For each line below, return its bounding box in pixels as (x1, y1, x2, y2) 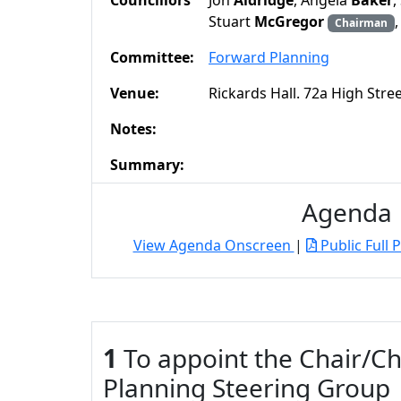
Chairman (334, 15, 388, 30)
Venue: (110, 83, 159, 103)
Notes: (110, 119, 157, 139)
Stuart (209, 12, 254, 31)
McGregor (254, 12, 324, 31)
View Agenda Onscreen (132, 235, 294, 255)
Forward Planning (209, 47, 329, 67)
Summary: (110, 155, 184, 175)
